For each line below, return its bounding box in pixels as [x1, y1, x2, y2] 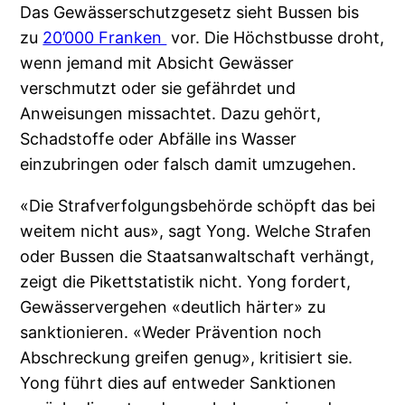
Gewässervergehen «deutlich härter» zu [20, 297, 326, 316]
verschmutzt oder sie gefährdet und [20, 78, 297, 98]
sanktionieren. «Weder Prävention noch [20, 322, 323, 342]
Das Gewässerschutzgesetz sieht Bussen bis [20, 2, 360, 22]
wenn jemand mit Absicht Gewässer [20, 52, 295, 72]
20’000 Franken [42, 27, 167, 47]
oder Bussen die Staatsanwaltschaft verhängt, [20, 246, 375, 266]
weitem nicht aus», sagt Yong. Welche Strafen [20, 221, 372, 240]
